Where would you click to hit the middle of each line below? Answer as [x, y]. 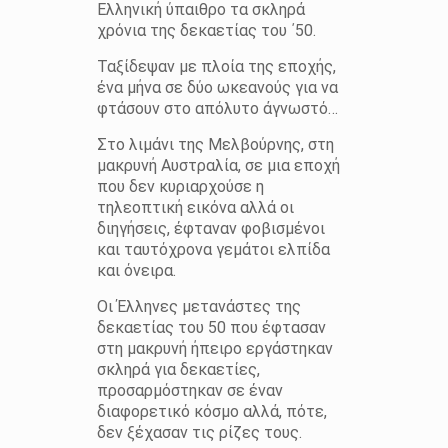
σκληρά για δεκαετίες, [178, 369]
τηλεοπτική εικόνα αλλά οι [195, 207]
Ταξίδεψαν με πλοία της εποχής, [216, 66]
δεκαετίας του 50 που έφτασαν [211, 327]
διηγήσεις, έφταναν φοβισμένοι [210, 228]
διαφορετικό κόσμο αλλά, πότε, [211, 411]
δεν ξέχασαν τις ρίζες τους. [199, 432]
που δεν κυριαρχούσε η [180, 186]
